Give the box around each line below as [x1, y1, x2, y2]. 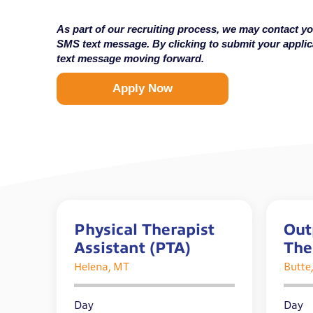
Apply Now [112, 82, 173, 96]
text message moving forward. [56, 52, 204, 65]
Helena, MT [73, 261, 129, 273]
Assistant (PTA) [73, 239, 191, 257]
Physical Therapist [73, 221, 214, 239]
